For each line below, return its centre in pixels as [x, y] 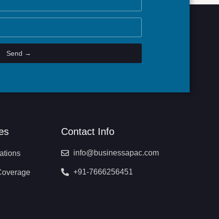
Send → [19, 53]
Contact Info [88, 131]
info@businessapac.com [116, 153]
